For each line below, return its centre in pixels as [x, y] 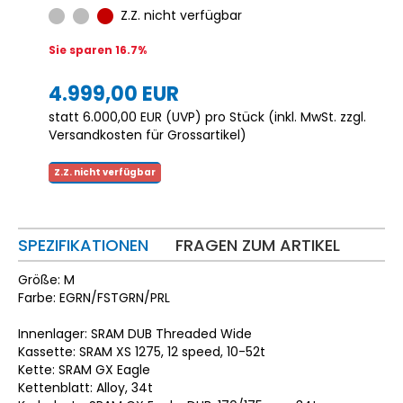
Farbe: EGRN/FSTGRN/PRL [94, 297]
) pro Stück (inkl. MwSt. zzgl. [281, 116]
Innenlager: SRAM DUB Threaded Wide [135, 333]
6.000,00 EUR [122, 116]
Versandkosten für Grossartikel [144, 134]
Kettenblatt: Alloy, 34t [85, 387]
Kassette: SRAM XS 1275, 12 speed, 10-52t [142, 351]
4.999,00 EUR [114, 94]
